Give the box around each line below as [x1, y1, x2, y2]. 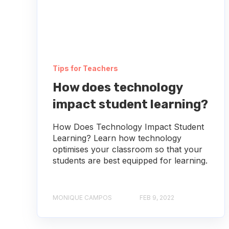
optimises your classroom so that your [53, 144, 202, 154]
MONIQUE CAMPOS [53, 193, 112, 201]
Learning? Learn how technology [53, 132, 181, 143]
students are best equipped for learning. [53, 155, 208, 166]
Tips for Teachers [53, 63, 118, 73]
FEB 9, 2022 [140, 193, 174, 201]
